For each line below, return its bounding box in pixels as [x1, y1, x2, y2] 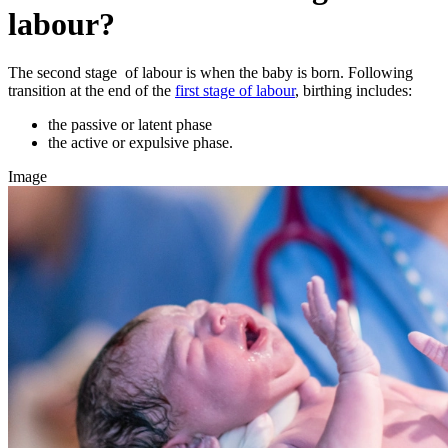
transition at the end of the [8, 82, 175, 100]
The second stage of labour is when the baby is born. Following [8, 64, 413, 82]
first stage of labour [175, 82, 295, 100]
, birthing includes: [295, 82, 412, 100]
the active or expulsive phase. [48, 134, 237, 152]
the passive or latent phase [48, 116, 212, 134]
